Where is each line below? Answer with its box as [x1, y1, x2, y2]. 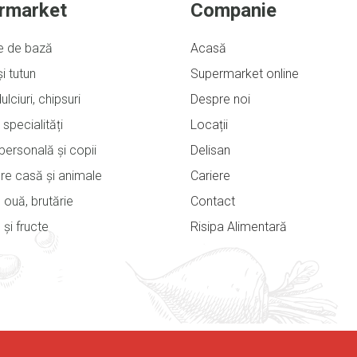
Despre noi [190, 91, 250, 107]
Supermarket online [190, 65, 299, 81]
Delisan [190, 142, 230, 158]
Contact [190, 193, 235, 209]
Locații [190, 116, 228, 132]
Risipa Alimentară [190, 218, 287, 234]
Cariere [190, 167, 230, 183]
